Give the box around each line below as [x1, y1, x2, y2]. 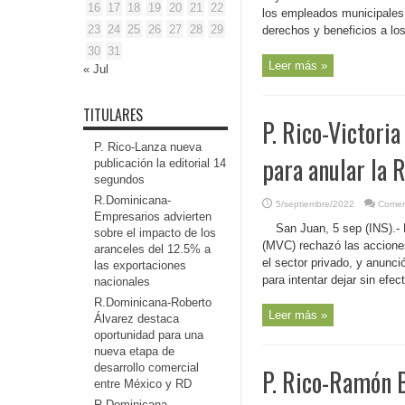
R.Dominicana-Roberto [94, 296, 212, 309]
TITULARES [83, 104, 143, 126]
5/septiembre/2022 [276, 199, 354, 209]
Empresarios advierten [94, 210, 212, 223]
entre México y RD [94, 377, 192, 391]
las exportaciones [94, 259, 186, 272]
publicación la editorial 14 [94, 156, 226, 170]
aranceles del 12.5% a [94, 242, 211, 256]
